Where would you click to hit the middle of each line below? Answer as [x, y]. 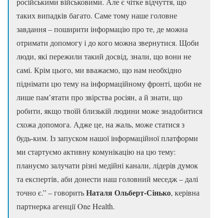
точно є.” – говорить [51, 192]
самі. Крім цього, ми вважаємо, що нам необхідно [99, 70]
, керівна [185, 192]
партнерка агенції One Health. [66, 206]
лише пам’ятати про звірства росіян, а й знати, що [100, 97]
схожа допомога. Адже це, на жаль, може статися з [100, 124]
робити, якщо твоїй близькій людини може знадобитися [109, 110]
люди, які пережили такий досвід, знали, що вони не [104, 56]
